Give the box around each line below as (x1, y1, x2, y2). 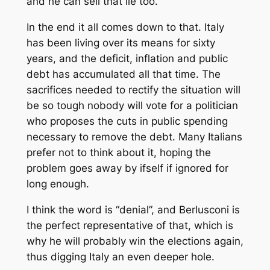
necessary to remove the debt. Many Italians (26, 131, 242, 143)
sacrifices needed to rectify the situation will (26, 84, 240, 96)
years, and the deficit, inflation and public (26, 52, 228, 65)
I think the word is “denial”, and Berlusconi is (26, 204, 240, 216)
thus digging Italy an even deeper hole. (26, 251, 215, 263)
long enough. (26, 178, 89, 190)
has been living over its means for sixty (26, 37, 215, 49)
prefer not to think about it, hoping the (26, 146, 211, 159)
